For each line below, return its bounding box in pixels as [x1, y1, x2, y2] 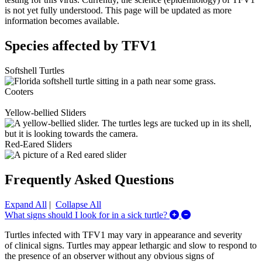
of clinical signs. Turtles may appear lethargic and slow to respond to [5, 240, 257, 250]
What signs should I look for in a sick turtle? [5, 209, 170, 220]
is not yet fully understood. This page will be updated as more [5, 5, 232, 15]
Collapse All [56, 199, 101, 209]
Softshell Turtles [5, 65, 64, 75]
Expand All [5, 199, 47, 209]
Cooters [5, 86, 33, 96]
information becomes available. [5, 16, 119, 26]
